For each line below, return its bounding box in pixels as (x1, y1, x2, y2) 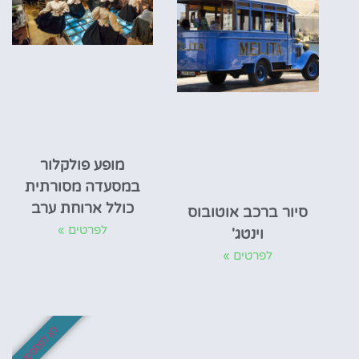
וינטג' (232, 224, 264, 243)
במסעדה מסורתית (24, 177, 140, 196)
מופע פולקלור (40, 155, 125, 174)
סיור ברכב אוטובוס (188, 203, 309, 221)
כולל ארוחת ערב (30, 199, 134, 217)
